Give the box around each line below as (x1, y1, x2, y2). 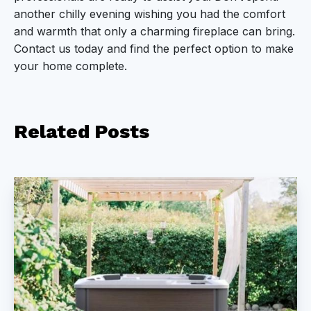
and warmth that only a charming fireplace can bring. (14, 24, 295, 38)
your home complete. (14, 58, 127, 73)
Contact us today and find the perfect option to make (14, 41, 294, 56)
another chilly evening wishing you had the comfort (14, 6, 285, 21)
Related (14, 119, 94, 143)
